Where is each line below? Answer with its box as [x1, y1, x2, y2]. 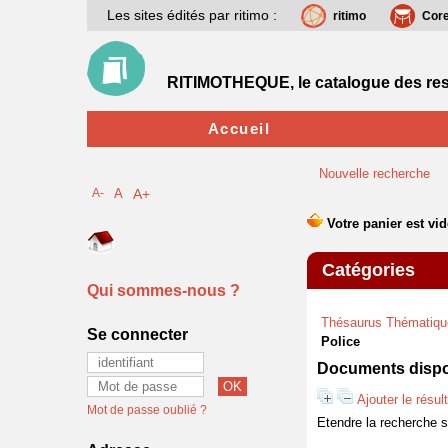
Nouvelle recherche [319, 166, 430, 181]
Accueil [207, 120, 271, 137]
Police [321, 334, 360, 349]
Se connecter [87, 326, 188, 343]
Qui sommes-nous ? [87, 282, 240, 299]
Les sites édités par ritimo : [107, 7, 277, 23]
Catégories [322, 260, 415, 280]
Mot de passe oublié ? [87, 403, 207, 417]
